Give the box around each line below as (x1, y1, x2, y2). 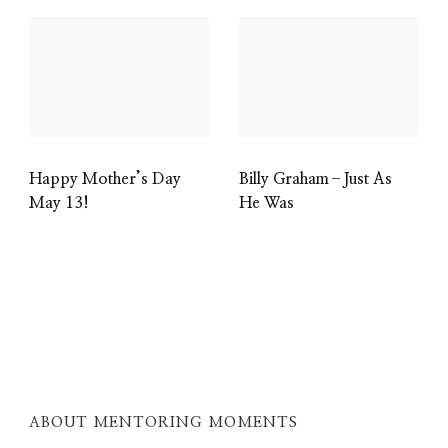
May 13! (29, 195, 89, 212)
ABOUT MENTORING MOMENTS (29, 415, 298, 431)
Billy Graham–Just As (239, 171, 392, 188)
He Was (239, 195, 294, 212)
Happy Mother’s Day (29, 171, 181, 188)
